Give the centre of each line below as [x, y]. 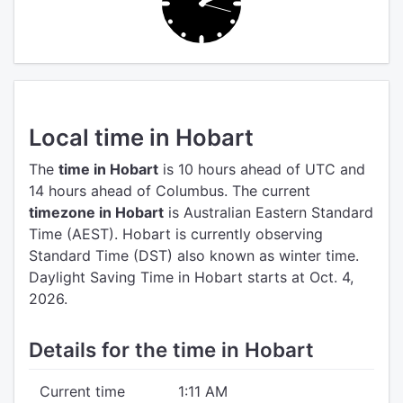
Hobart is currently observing [223, 234]
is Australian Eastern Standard [269, 212]
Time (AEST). [73, 234]
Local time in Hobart [141, 137]
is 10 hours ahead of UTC [247, 169]
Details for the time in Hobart [171, 349]
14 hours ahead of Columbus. [128, 191]
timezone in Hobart [96, 212]
